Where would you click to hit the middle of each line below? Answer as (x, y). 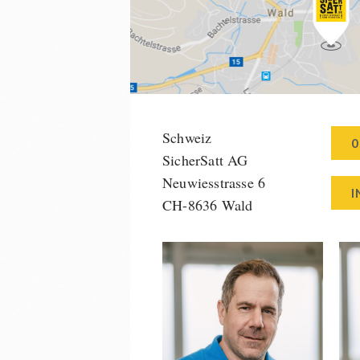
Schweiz (187, 137)
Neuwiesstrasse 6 (214, 182)
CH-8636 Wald (208, 205)
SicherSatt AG (205, 160)
